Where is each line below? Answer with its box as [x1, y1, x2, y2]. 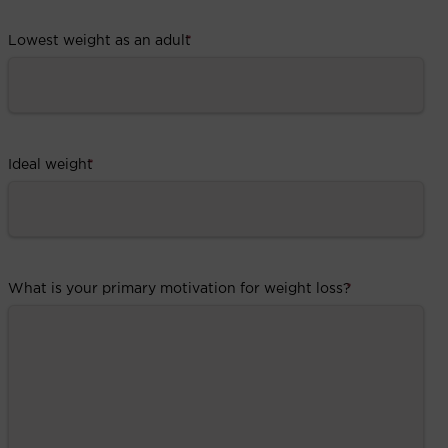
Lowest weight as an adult [8, 33, 191, 48]
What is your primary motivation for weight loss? [8, 281, 351, 296]
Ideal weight [8, 157, 93, 172]
